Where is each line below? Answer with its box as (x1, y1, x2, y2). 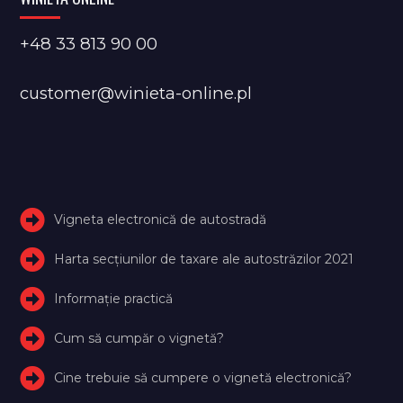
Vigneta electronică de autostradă (54, 210, 267, 228)
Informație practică (54, 290, 174, 307)
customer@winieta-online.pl (20, 82, 253, 103)
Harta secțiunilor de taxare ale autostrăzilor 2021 (54, 250, 354, 267)
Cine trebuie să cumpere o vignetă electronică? (54, 369, 353, 386)
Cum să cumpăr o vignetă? (54, 329, 225, 346)
